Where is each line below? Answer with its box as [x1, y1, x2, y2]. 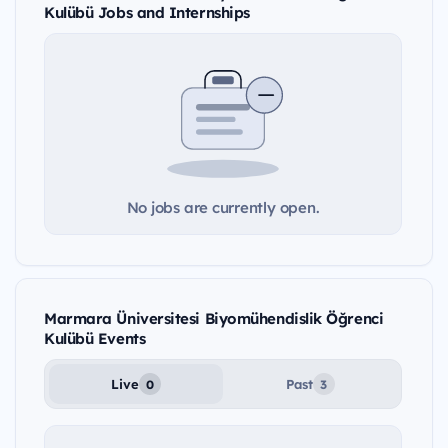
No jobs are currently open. [126, 198, 320, 218]
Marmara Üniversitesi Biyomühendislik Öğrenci [44, 309, 384, 329]
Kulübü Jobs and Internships [44, 3, 250, 22]
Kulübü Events [44, 329, 146, 349]
